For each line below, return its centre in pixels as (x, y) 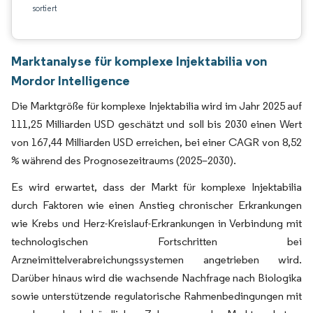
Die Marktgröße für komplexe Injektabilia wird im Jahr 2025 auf (156, 106)
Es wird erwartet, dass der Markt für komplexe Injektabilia (156, 187)
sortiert (45, 8)
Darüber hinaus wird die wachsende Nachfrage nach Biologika (156, 278)
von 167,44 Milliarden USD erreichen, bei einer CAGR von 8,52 (156, 142)
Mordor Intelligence (71, 80)
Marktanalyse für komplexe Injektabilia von (139, 61)
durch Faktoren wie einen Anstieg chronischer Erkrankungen (156, 205)
